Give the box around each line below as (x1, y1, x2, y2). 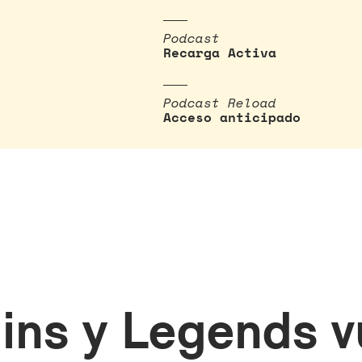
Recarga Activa (163, 43, 276, 62)
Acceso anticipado (163, 107, 301, 127)
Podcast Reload (163, 93, 276, 112)
